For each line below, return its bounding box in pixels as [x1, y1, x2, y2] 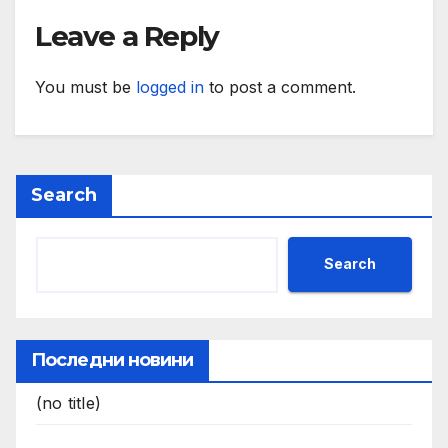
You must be [35, 76, 136, 97]
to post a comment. [204, 76, 356, 97]
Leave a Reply [35, 19, 219, 54]
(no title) [36, 392, 101, 413]
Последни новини [31, 348, 194, 371]
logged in [136, 76, 204, 97]
